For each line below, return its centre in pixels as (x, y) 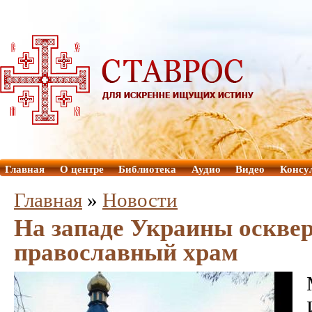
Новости (140, 200)
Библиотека (147, 169)
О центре (81, 169)
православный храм (126, 252)
